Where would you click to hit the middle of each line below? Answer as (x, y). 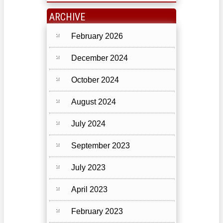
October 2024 (95, 80)
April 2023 (89, 190)
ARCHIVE (67, 17)
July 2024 (88, 124)
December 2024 (100, 58)
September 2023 (101, 146)
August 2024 (94, 102)
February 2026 (97, 36)
